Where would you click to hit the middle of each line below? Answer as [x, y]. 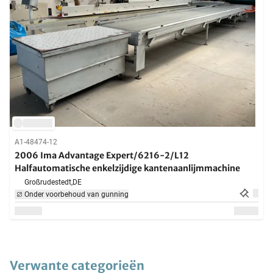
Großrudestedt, [48, 183]
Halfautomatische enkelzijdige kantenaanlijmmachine [127, 168]
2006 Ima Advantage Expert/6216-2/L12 [102, 156]
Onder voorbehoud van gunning [76, 195]
